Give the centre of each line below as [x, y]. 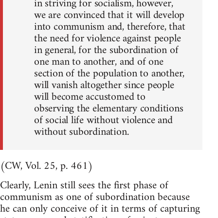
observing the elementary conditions [109, 109]
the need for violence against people [108, 39]
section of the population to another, [109, 74]
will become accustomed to [90, 97]
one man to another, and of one [99, 62]
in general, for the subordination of [106, 51]
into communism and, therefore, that [110, 27]
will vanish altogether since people [104, 86]
